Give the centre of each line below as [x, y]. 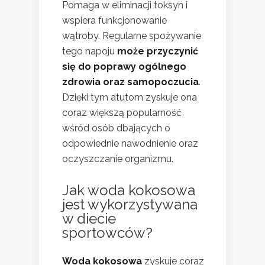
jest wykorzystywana [130, 204]
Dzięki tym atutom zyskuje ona [130, 97]
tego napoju [90, 51]
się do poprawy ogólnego [124, 66]
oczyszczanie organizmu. [118, 159]
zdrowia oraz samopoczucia [130, 82]
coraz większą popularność [122, 112]
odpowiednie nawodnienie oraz [130, 143]
